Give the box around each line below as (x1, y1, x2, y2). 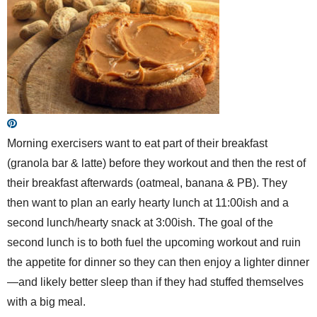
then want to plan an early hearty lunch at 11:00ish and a (7, 197, 289, 209)
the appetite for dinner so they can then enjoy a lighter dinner (7, 256, 309, 268)
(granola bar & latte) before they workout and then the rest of (7, 157, 306, 169)
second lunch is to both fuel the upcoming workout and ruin (7, 236, 301, 248)
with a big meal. (7, 296, 86, 308)
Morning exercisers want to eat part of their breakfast (7, 137, 267, 149)
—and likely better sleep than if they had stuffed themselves (7, 276, 304, 288)
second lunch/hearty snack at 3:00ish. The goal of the (7, 217, 273, 229)
